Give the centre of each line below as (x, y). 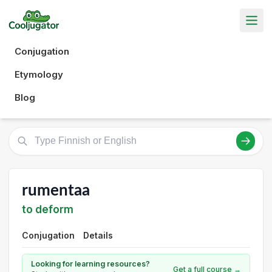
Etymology (39, 74)
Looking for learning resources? (90, 264)
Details (98, 235)
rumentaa (56, 190)
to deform (48, 209)
